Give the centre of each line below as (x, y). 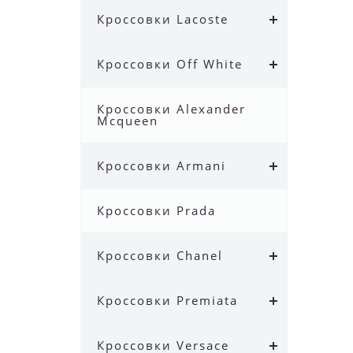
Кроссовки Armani (162, 166)
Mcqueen (128, 121)
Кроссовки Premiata (167, 301)
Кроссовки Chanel (160, 256)
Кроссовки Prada (156, 211)
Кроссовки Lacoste (163, 19)
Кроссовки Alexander (171, 109)
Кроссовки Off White (170, 64)
